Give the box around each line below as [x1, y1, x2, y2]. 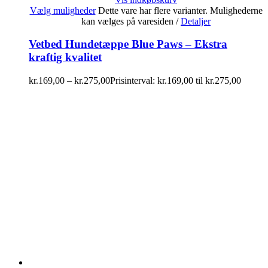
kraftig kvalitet [29, 51, 102, 64]
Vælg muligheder [29, 5, 96, 16]
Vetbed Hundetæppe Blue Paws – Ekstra [29, 38, 227, 51]
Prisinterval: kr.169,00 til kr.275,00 [110, 75, 241, 86]
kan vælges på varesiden [81, 16, 176, 26]
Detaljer [181, 16, 211, 26]
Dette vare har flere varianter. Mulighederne [98, 5, 263, 16]
